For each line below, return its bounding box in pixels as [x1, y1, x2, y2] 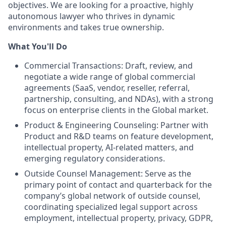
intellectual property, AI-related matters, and [24, 142, 194, 153]
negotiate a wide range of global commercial [24, 71, 195, 83]
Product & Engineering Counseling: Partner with [24, 120, 208, 131]
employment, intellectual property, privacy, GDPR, [24, 212, 213, 224]
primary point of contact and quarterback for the [24, 179, 212, 191]
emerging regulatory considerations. [24, 153, 165, 164]
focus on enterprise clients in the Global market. [24, 104, 208, 116]
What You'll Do [8, 41, 67, 52]
